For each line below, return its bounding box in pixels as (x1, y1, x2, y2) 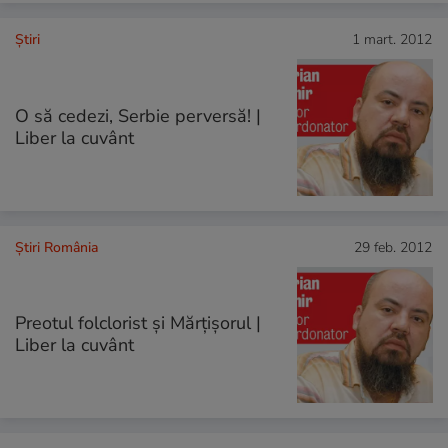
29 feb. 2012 (354, 237, 432, 257)
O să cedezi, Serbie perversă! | (15, 103, 261, 128)
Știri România (15, 237, 98, 257)
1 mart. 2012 (352, 30, 432, 50)
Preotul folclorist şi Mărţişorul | (15, 310, 261, 335)
